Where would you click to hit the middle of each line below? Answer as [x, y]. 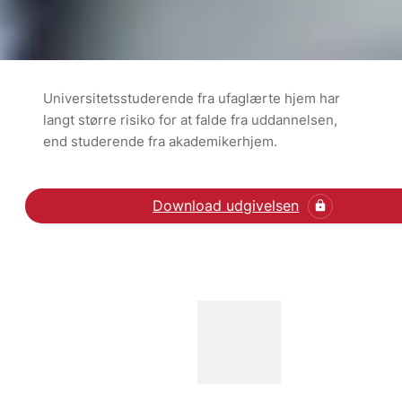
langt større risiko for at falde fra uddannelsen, [190, 119]
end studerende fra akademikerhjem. [160, 141]
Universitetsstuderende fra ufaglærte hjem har [192, 98]
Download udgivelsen [226, 206]
